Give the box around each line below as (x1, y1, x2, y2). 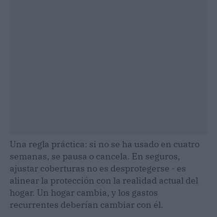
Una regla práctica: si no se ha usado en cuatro (10, 138, 200, 150)
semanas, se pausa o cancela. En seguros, (10, 150, 180, 162)
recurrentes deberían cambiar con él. (10, 199, 163, 210)
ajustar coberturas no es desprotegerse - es (10, 162, 186, 174)
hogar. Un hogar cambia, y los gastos (10, 186, 158, 198)
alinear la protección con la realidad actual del (10, 174, 198, 186)
